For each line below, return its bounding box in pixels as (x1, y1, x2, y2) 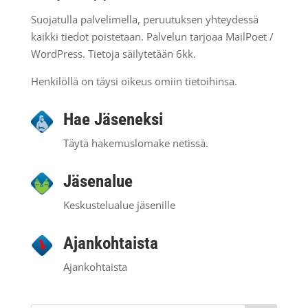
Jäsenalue (63, 171, 133, 191)
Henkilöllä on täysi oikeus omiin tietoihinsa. (30, 74, 237, 88)
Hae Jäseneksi (63, 109, 163, 129)
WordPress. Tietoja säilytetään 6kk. (30, 47, 196, 60)
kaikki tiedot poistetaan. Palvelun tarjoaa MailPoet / (30, 30, 274, 43)
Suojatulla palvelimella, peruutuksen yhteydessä (30, 12, 258, 26)
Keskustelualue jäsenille (63, 198, 175, 212)
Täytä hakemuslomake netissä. (63, 136, 208, 150)
